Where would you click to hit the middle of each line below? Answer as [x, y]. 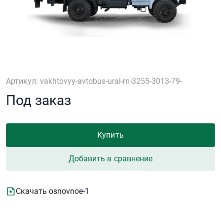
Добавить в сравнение [110, 158]
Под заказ [38, 100]
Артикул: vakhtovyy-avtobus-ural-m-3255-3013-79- [94, 81]
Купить [110, 135]
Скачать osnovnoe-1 [53, 191]
